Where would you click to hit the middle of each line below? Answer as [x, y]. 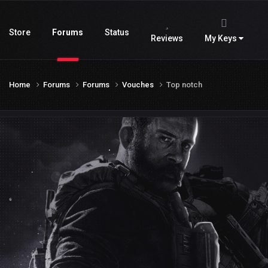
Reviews [167, 38]
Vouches [139, 85]
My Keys [222, 38]
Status [117, 32]
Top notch [184, 85]
